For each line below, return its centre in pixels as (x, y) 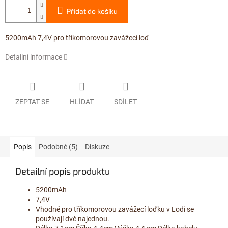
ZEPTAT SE (32, 102)
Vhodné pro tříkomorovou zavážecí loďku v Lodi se (115, 209)
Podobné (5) (58, 146)
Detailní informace (34, 57)
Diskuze (97, 146)
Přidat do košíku (92, 11)
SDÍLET (125, 102)
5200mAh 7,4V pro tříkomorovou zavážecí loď (77, 38)
